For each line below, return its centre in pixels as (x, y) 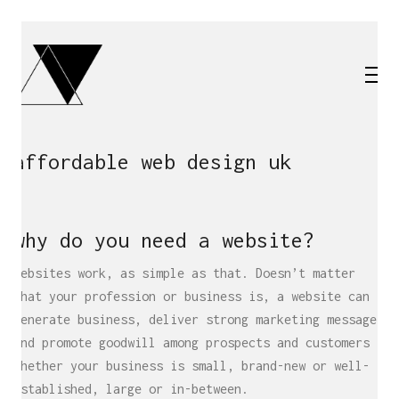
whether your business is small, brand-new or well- (191, 365)
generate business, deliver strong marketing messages (199, 319)
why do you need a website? (164, 240)
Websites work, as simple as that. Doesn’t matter (184, 273)
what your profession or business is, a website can (191, 296)
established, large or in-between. (131, 388)
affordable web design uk (152, 162)
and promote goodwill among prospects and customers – (199, 342)
